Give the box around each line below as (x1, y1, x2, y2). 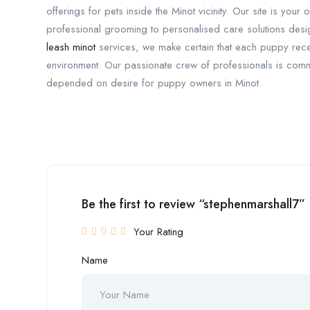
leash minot (46, 39, 95, 55)
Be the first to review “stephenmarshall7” (82, 194, 305, 213)
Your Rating (134, 224, 183, 239)
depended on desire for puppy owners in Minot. (46, 75, 262, 91)
